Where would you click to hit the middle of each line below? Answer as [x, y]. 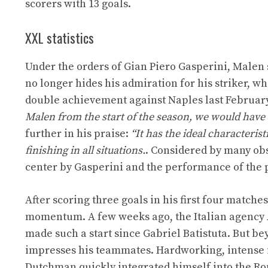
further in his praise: [78, 134]
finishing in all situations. [85, 151]
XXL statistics [60, 38]
